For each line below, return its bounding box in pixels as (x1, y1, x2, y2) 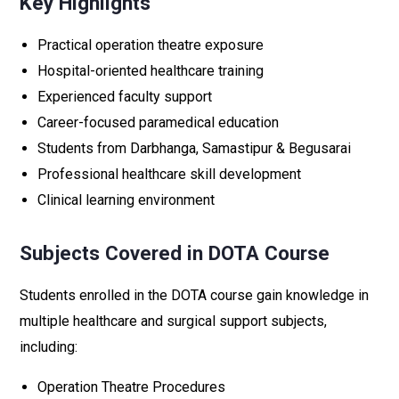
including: (20, 338, 77, 355)
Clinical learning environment (37, 191, 215, 208)
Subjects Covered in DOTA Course (20, 241, 330, 265)
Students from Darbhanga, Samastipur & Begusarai (37, 140, 351, 157)
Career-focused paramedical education (37, 114, 279, 131)
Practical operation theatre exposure (37, 37, 264, 53)
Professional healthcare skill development (37, 166, 301, 183)
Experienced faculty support (37, 88, 212, 105)
